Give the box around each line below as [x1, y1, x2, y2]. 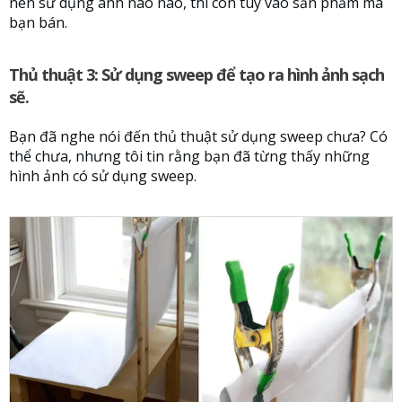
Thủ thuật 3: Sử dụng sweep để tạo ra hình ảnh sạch [9, 64, 384, 86]
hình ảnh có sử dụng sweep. [9, 166, 197, 187]
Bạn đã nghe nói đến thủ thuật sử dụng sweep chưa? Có [9, 127, 388, 147]
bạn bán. [9, 13, 67, 33]
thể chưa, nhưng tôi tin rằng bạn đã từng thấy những [9, 146, 370, 167]
